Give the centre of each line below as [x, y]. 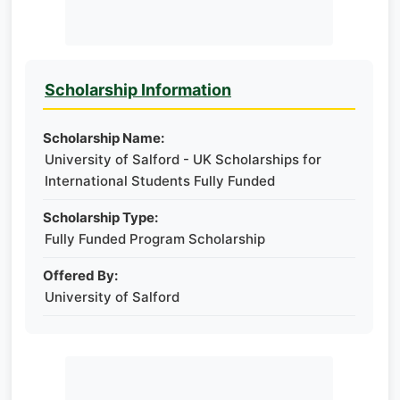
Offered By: [80, 275]
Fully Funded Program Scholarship [155, 239]
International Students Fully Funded [160, 181]
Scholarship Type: [100, 217]
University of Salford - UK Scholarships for [183, 159]
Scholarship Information [138, 90]
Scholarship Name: [104, 138]
